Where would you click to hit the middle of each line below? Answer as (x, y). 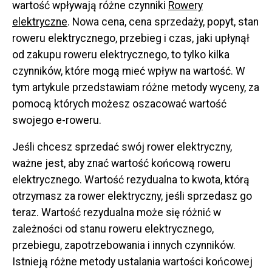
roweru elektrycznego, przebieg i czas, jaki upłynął (131, 38)
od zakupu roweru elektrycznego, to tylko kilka (121, 54)
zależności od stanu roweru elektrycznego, (113, 229)
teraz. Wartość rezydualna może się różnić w (117, 213)
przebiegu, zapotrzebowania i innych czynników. (124, 246)
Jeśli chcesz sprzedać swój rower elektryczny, (122, 147)
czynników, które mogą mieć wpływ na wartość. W (129, 71)
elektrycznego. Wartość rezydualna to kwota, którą (131, 180)
